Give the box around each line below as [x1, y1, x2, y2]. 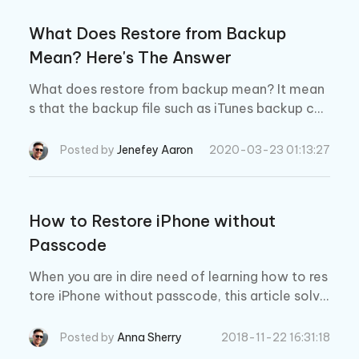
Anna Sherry [117, 329, 182, 345]
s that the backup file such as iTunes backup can [29, 100, 329, 117]
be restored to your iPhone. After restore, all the [29, 119, 327, 136]
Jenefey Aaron [117, 143, 193, 158]
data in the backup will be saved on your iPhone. [29, 139, 329, 155]
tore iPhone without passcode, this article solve [29, 287, 328, 304]
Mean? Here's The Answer [29, 47, 232, 68]
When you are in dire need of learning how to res [29, 268, 328, 284]
